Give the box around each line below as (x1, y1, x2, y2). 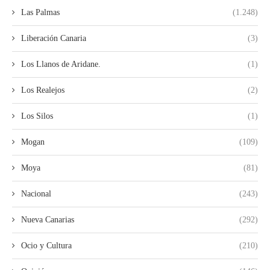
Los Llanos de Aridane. (21, 59, 101, 69)
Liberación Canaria (21, 33, 86, 43)
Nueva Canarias (21, 215, 74, 224)
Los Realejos (21, 85, 64, 95)
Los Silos (21, 111, 53, 121)
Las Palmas (21, 7, 60, 17)
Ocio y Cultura (21, 240, 72, 250)
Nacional (21, 189, 51, 198)
